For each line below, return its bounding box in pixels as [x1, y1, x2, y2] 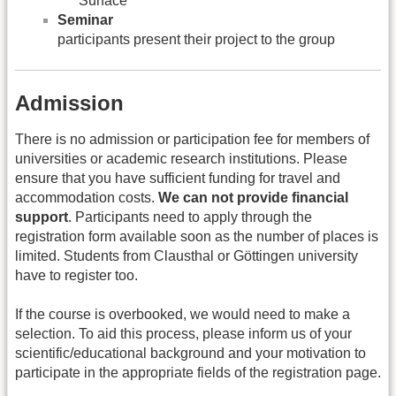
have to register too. [15, 268, 138, 284]
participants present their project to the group [57, 32, 335, 48]
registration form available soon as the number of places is [15, 229, 378, 245]
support [15, 209, 68, 225]
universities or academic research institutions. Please [15, 151, 347, 167]
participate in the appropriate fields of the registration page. [15, 365, 381, 381]
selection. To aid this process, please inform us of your [15, 326, 352, 342]
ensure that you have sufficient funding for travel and [15, 171, 340, 187]
